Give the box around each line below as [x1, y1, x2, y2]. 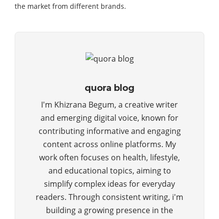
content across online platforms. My [43, 139, 176, 150]
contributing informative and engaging [38, 126, 181, 137]
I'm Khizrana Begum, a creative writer [41, 99, 178, 110]
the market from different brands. [15, 1, 126, 11]
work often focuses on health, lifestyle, [39, 152, 180, 163]
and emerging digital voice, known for [41, 112, 178, 124]
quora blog [85, 83, 134, 94]
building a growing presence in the [46, 205, 173, 216]
